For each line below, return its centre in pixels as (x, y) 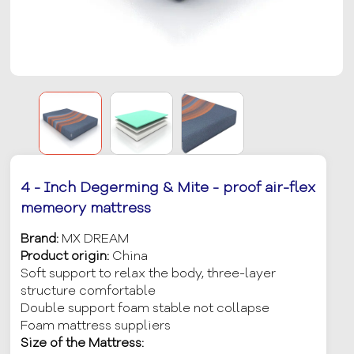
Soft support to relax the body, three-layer (149, 274)
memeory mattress (86, 208)
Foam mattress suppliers (96, 326)
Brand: (41, 239)
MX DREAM (96, 239)
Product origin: (67, 256)
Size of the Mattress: (83, 343)
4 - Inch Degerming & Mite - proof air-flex (168, 188)
